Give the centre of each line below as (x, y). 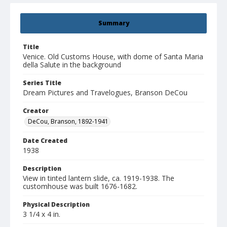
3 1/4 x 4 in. (42, 214)
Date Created (45, 141)
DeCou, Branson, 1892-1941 (68, 122)
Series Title (42, 83)
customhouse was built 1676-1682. (80, 186)
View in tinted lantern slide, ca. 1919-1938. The (99, 178)
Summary (113, 23)
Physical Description (56, 205)
